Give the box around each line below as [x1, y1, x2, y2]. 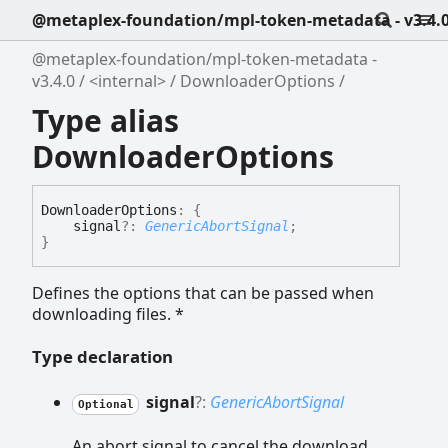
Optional [77, 397, 134, 411]
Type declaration [32, 344, 173, 368]
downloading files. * [32, 303, 184, 326]
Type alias [32, 99, 179, 141]
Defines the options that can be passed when [32, 282, 374, 305]
